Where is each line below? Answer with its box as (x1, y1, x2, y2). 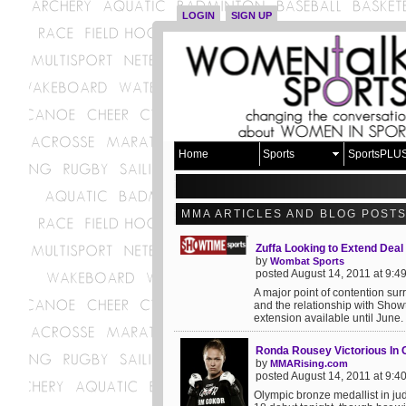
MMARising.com (270, 358, 348, 369)
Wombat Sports (270, 256, 344, 266)
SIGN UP (231, 10, 272, 21)
